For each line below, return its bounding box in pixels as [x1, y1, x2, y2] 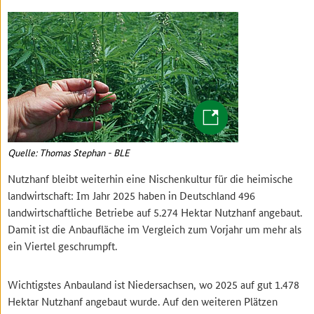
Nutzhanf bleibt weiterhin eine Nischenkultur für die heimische [8, 171, 294, 186]
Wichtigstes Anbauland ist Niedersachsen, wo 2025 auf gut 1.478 [8, 277, 300, 292]
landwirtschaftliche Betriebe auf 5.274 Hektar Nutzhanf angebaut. [8, 205, 303, 220]
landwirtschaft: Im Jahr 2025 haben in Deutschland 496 [8, 188, 256, 203]
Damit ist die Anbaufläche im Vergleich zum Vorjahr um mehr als [8, 221, 302, 237]
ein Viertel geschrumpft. [8, 238, 118, 254]
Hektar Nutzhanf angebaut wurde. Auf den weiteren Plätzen [8, 294, 278, 309]
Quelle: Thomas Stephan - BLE [8, 145, 130, 160]
